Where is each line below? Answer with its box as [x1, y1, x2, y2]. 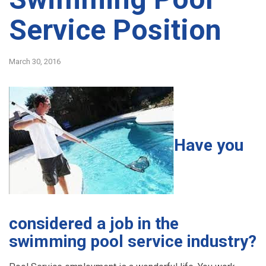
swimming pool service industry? [9, 232, 256, 252]
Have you [174, 135, 243, 155]
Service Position [9, 13, 221, 47]
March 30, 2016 [9, 56, 61, 66]
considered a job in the [9, 214, 179, 234]
